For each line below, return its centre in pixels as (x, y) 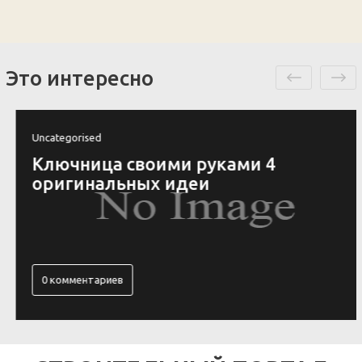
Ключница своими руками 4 (131, 164)
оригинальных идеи (98, 183)
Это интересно (79, 78)
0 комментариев (60, 280)
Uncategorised (44, 137)
